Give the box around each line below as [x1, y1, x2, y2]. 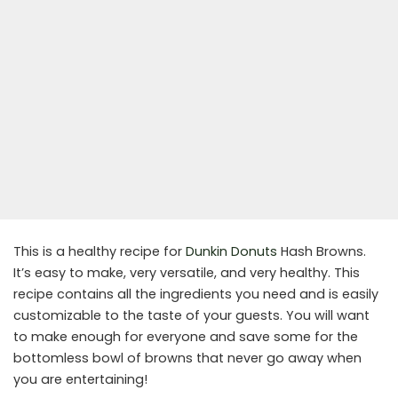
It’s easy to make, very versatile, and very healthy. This [13, 264, 360, 283]
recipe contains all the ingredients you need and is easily [13, 285, 378, 304]
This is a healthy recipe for [13, 243, 186, 261]
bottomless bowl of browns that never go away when [13, 349, 362, 368]
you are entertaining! [13, 370, 147, 389]
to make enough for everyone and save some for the [13, 328, 358, 346]
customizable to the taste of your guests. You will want [13, 306, 370, 325]
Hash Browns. [277, 243, 366, 261]
